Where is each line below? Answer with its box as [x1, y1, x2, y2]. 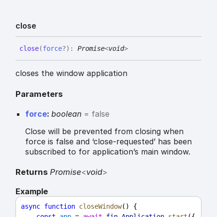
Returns [15, 167, 50, 177]
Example [15, 186, 48, 197]
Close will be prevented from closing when [25, 126, 184, 136]
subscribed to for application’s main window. [25, 146, 190, 156]
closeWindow [79, 202, 122, 211]
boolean [51, 108, 81, 119]
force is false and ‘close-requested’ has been [25, 136, 192, 146]
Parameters [15, 89, 63, 99]
